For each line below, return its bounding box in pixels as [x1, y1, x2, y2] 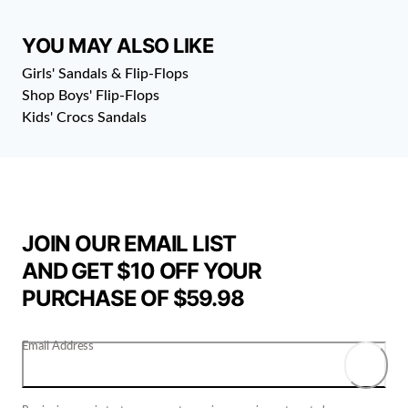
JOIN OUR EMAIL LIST [22, 229, 237, 257]
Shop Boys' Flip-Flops [22, 87, 159, 103]
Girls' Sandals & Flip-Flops [22, 66, 189, 81]
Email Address [22, 339, 94, 352]
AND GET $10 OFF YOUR [22, 257, 261, 284]
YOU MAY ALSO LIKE [22, 33, 214, 57]
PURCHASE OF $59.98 [22, 284, 244, 311]
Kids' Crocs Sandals [22, 109, 147, 125]
